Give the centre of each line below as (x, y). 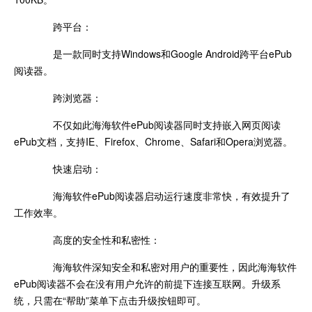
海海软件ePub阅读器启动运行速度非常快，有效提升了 (162, 195)
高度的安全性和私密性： (97, 239)
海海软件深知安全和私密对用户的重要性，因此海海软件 (165, 266)
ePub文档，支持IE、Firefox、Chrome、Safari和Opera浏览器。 (153, 141)
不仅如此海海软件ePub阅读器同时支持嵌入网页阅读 (157, 124)
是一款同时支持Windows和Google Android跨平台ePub (163, 53)
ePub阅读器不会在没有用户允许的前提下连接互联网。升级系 (147, 283)
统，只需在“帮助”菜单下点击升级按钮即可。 (110, 300)
